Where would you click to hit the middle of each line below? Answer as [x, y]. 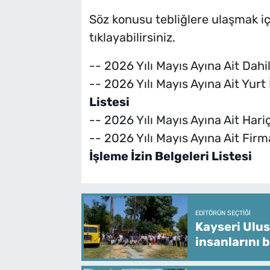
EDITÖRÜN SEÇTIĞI [223, 213]
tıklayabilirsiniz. [132, 38]
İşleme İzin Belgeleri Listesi [170, 156]
